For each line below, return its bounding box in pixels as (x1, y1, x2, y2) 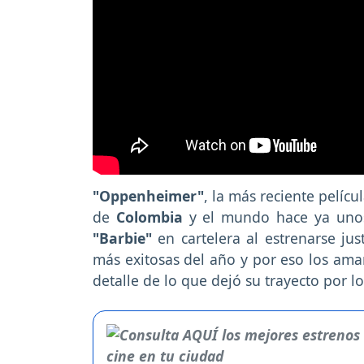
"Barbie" (93, 228, 152, 249)
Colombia (115, 207, 183, 227)
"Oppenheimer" (93, 186, 204, 206)
